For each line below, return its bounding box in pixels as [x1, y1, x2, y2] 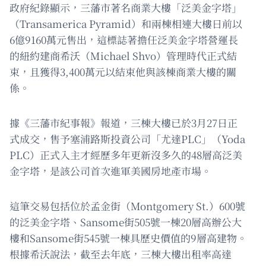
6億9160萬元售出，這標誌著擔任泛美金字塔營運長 [9, 32, 238, 47]
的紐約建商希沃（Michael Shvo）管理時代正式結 [9, 48, 237, 64]
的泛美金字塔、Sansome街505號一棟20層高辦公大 [9, 214, 242, 230]
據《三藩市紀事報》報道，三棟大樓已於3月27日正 [9, 115, 237, 131]
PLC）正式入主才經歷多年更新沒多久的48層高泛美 [9, 147, 242, 163]
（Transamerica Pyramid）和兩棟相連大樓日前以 [9, 16, 242, 31]
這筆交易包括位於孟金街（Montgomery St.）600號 [9, 198, 245, 214]
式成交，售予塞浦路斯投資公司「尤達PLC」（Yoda [9, 131, 245, 147]
